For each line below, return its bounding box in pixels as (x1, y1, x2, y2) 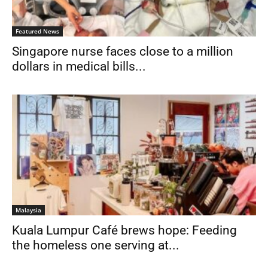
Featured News (16, 27, 59, 36)
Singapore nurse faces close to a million (12, 44, 233, 59)
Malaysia (16, 205, 41, 214)
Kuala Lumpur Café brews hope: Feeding (12, 223, 237, 237)
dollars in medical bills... (12, 59, 146, 74)
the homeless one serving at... (12, 237, 179, 252)
